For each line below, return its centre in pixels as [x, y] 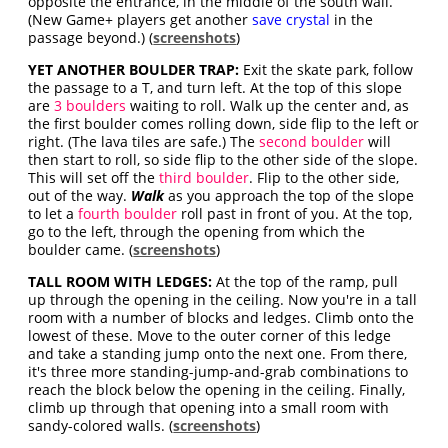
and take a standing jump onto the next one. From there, [218, 353]
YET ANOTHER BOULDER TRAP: [134, 69]
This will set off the [94, 177]
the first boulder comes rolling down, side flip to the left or [224, 123]
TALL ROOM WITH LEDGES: [120, 281]
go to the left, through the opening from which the [197, 231]
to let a [53, 213]
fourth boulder [128, 213]
